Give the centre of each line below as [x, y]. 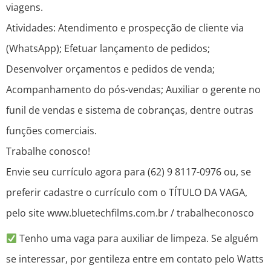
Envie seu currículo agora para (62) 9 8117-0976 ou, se [129, 172]
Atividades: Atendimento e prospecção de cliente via [125, 28]
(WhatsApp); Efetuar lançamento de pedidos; [108, 49]
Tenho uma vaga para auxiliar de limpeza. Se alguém [138, 239]
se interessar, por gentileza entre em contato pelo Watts [135, 259]
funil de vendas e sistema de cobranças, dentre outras [130, 110]
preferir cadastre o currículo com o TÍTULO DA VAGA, [127, 193]
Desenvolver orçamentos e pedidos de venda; [110, 69]
